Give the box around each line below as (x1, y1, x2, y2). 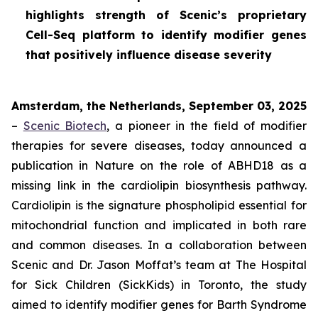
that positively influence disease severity (26, 48, 272, 62)
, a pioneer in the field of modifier (106, 119, 307, 133)
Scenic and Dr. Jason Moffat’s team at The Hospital (11, 258, 307, 272)
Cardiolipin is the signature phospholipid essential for (11, 198, 307, 212)
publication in (11, 158, 94, 172)
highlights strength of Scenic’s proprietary (26, 8, 307, 22)
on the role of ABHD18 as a (133, 158, 307, 172)
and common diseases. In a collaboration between (11, 238, 307, 252)
